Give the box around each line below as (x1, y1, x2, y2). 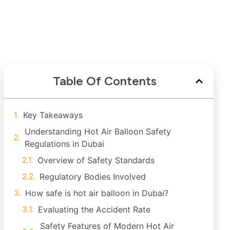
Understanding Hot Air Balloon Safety (25, 126, 171, 137)
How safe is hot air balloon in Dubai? (25, 188, 168, 198)
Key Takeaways (23, 110, 83, 120)
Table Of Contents (52, 73, 157, 88)
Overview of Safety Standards (37, 155, 155, 165)
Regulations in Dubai (25, 139, 104, 149)
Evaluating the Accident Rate (38, 204, 150, 215)
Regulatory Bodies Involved (40, 171, 146, 182)
